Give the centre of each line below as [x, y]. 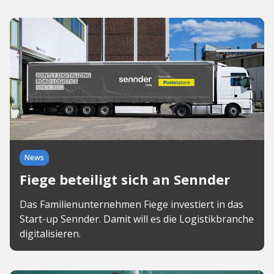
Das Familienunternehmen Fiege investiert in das [131, 204]
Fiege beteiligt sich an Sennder [125, 179]
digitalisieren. [50, 234]
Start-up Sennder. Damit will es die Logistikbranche [137, 219]
